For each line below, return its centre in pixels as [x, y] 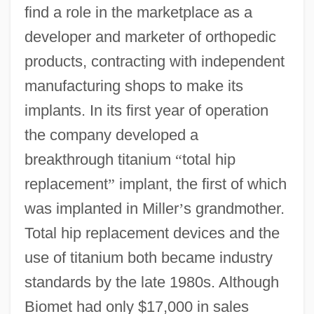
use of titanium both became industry [148, 257]
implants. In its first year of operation [146, 110]
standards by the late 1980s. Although [151, 282]
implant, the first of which [200, 184]
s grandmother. [234, 208]
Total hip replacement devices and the [152, 233]
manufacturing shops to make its [134, 86]
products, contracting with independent [154, 61]
